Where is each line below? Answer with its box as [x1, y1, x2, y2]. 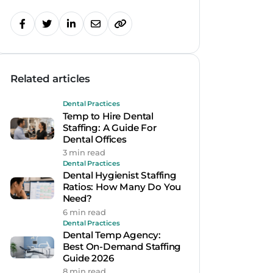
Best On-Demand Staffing [62, 240, 182, 252]
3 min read [62, 147, 105, 157]
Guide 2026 [62, 252, 114, 264]
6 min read [62, 207, 106, 217]
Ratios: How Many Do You [62, 181, 182, 193]
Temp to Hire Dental [62, 110, 154, 122]
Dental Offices [62, 133, 127, 145]
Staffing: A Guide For [62, 121, 157, 133]
